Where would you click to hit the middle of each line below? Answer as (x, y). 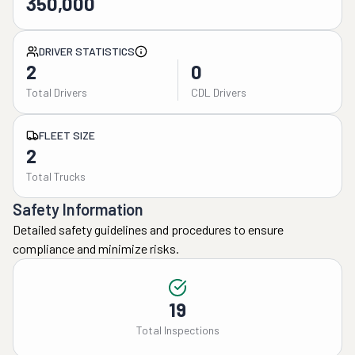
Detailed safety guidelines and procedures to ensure (148, 229)
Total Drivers (57, 92)
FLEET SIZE (67, 135)
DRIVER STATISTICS (87, 51)
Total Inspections (177, 330)
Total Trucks (56, 176)
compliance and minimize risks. (96, 248)
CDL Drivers (218, 92)
